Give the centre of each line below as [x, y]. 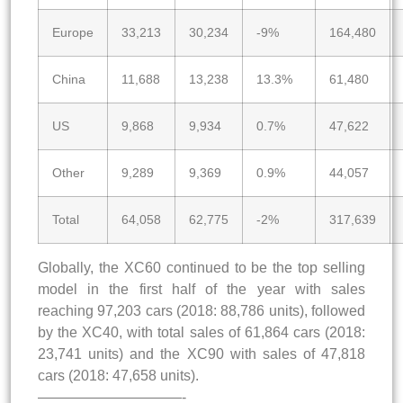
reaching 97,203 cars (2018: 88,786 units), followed [201, 310]
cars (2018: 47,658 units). [118, 375]
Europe [73, 32]
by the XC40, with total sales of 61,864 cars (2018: [201, 332]
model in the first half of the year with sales [201, 289]
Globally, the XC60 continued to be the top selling [201, 267]
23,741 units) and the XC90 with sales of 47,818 [201, 354]
